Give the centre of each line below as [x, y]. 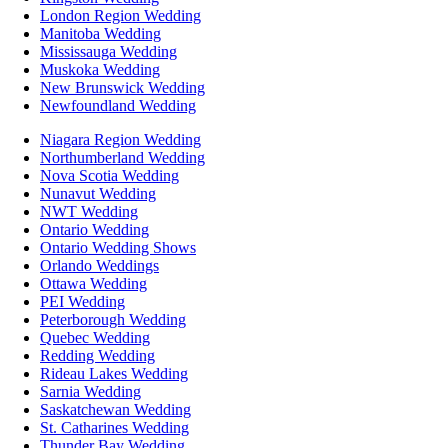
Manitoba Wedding [100, 33]
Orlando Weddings [99, 265]
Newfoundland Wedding [118, 105]
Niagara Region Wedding [120, 139]
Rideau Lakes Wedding [114, 373]
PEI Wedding [82, 301]
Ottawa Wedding [93, 283]
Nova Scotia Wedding [109, 175]
